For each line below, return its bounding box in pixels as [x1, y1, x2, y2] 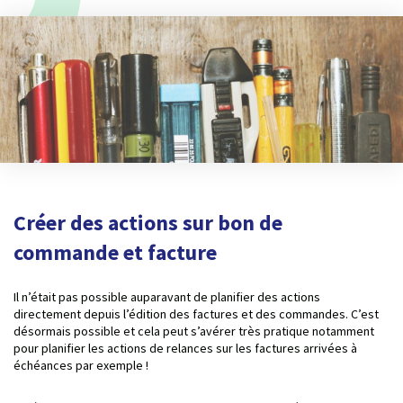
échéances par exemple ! [13, 356, 148, 373]
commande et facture [13, 237, 217, 266]
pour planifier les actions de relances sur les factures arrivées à [13, 339, 357, 356]
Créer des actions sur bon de [13, 208, 282, 237]
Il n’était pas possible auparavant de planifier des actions [13, 288, 320, 305]
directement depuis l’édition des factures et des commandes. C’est [13, 305, 379, 322]
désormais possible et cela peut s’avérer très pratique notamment [13, 322, 374, 339]
